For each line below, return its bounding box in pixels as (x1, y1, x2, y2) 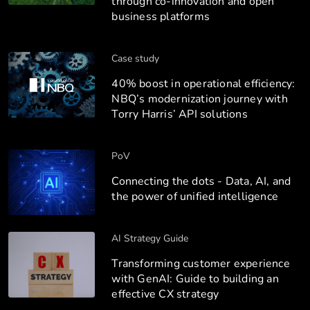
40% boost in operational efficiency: (111, 75, 295, 91)
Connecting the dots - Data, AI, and (111, 173, 291, 189)
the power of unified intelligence (111, 188, 282, 204)
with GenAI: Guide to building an (111, 271, 279, 286)
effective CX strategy (111, 286, 222, 302)
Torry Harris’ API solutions (111, 106, 250, 122)
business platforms (111, 8, 213, 24)
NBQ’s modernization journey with (111, 91, 288, 107)
